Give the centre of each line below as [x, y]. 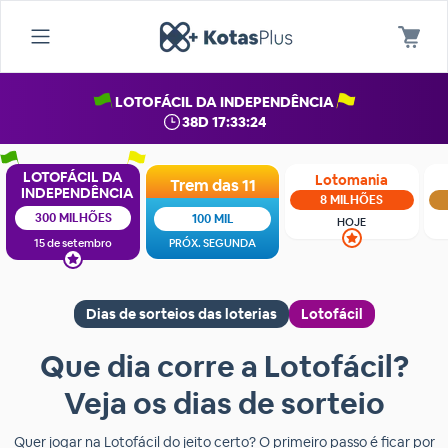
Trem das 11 [212, 185]
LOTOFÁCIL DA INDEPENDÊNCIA [224, 102]
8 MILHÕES [352, 200]
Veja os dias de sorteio [224, 403]
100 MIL [212, 219]
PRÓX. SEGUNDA [213, 243]
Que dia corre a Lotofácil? [224, 366]
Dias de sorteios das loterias [181, 314]
